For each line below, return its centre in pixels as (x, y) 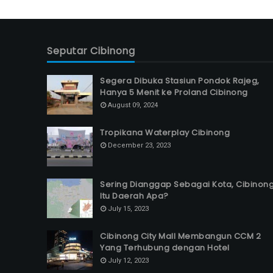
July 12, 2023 (128, 261)
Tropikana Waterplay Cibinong (165, 133)
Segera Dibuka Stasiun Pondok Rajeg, (180, 81)
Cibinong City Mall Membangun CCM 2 (180, 236)
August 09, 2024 (133, 105)
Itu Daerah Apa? (134, 196)
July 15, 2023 (128, 209)
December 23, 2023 (139, 145)
